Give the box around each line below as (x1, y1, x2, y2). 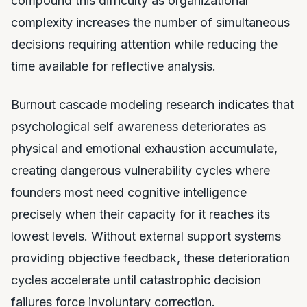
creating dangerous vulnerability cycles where (11, 163, 270, 177)
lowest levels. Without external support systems (11, 229, 281, 243)
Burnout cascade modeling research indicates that (11, 97, 294, 112)
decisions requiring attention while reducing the (11, 37, 278, 51)
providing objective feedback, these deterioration (11, 251, 290, 265)
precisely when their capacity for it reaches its (11, 207, 270, 221)
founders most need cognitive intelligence (11, 185, 247, 199)
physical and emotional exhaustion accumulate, (11, 141, 278, 156)
